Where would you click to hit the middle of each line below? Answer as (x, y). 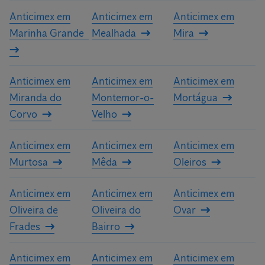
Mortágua (196, 98)
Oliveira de (34, 210)
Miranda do (35, 98)
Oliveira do (116, 210)
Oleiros (190, 162)
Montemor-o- (122, 98)
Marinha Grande (47, 33)
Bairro (106, 227)
